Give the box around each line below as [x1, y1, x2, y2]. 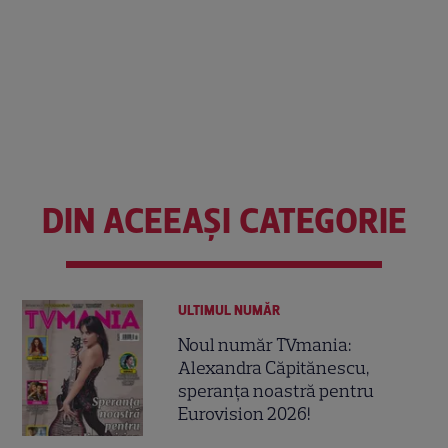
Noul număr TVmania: [178, 334, 352, 357]
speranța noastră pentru [178, 380, 375, 403]
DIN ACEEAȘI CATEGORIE [41, 200, 407, 243]
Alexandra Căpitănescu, [178, 357, 370, 380]
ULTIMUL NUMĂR [178, 302, 281, 320]
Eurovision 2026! [178, 403, 311, 426]
